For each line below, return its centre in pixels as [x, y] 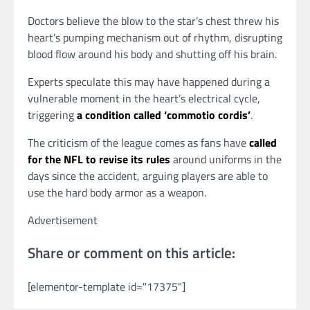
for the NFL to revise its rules [99, 159]
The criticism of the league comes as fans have [138, 142]
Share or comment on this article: [131, 253]
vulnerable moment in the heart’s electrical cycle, [144, 98]
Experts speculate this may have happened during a [149, 81]
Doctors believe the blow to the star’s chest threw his [153, 20]
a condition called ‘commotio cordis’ [164, 115]
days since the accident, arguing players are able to [148, 175]
